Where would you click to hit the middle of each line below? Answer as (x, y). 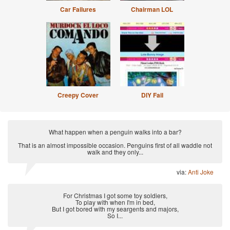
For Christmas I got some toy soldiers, (115, 195)
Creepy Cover (78, 95)
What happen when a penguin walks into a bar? (115, 132)
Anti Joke (201, 172)
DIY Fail (152, 95)
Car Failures (78, 9)
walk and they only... (115, 152)
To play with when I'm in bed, (115, 202)
